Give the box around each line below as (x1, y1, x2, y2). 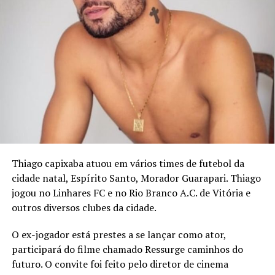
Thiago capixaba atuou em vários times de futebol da (11, 157, 244, 171)
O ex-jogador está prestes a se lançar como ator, (11, 228, 226, 242)
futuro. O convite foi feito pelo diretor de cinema (11, 257, 228, 271)
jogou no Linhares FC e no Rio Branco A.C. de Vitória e (11, 186, 250, 200)
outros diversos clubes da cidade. (11, 201, 157, 215)
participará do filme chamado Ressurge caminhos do (11, 242, 243, 257)
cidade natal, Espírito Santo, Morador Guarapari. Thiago (11, 171, 261, 185)
